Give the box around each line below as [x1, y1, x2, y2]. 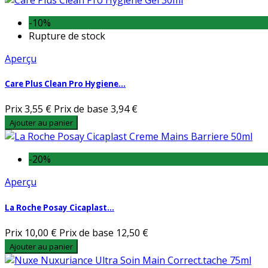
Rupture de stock [29, 29, 105, 43]
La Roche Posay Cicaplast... [5, 202, 114, 213]
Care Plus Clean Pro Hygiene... [5, 78, 126, 90]
